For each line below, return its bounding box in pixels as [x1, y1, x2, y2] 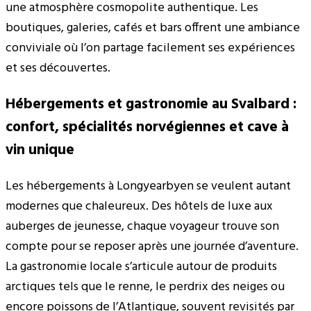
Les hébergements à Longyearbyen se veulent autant [6, 176, 291, 196]
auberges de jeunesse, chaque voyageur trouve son [6, 216, 279, 237]
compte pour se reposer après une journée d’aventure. [6, 236, 299, 257]
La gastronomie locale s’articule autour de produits [6, 256, 277, 277]
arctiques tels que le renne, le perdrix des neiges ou [6, 276, 285, 297]
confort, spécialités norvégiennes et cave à [6, 115, 289, 139]
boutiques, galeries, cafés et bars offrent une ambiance [6, 17, 300, 38]
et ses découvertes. [6, 58, 110, 78]
